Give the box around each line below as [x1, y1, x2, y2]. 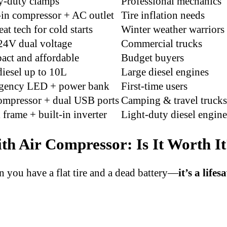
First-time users [121, 80, 187, 92]
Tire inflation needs [121, 9, 205, 21]
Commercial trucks [121, 37, 202, 50]
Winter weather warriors [121, 23, 224, 35]
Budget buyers [121, 52, 184, 64]
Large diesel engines [121, 66, 209, 78]
